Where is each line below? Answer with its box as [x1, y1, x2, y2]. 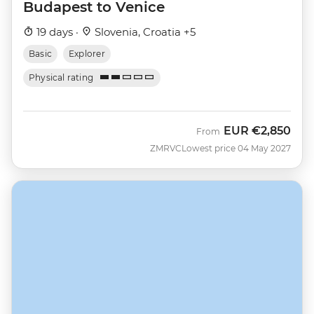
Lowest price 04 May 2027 [182, 142, 291, 153]
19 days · [34, 25, 81, 39]
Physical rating [29, 71, 94, 83]
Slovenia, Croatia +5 [92, 25, 196, 39]
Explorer [69, 48, 105, 59]
